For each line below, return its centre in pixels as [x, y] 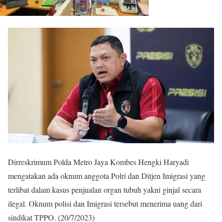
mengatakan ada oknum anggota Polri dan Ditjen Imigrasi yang [107, 175]
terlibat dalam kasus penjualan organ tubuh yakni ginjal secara [105, 189]
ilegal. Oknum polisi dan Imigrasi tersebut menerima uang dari [105, 203]
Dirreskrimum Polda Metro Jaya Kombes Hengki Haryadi [98, 162]
